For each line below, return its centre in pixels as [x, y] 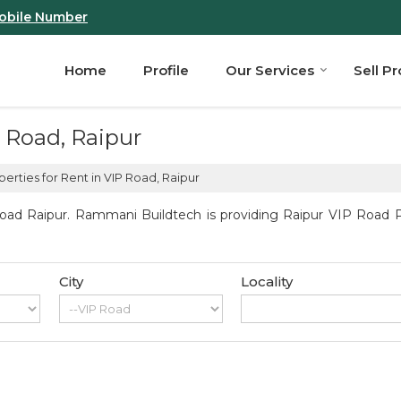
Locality [267, 282]
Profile [166, 71]
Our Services [270, 71]
